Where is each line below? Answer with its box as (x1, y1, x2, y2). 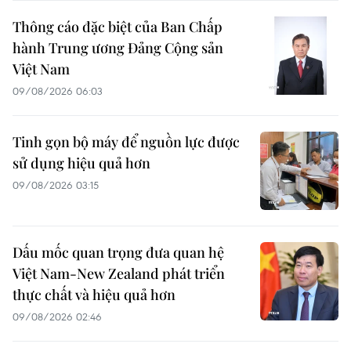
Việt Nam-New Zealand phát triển (13, 263, 225, 283)
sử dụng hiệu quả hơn (13, 153, 150, 172)
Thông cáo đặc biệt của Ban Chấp (13, 16, 223, 36)
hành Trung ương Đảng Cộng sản (13, 38, 223, 57)
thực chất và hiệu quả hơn (13, 284, 175, 304)
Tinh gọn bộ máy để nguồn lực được (13, 132, 240, 151)
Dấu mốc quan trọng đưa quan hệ (13, 242, 224, 262)
